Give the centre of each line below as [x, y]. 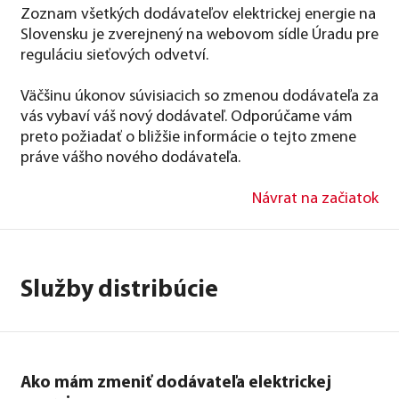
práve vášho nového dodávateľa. [130, 158]
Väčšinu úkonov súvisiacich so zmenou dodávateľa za [199, 96]
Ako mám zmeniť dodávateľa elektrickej [176, 383]
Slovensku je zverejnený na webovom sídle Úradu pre [199, 35]
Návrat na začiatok [315, 199]
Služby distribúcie [119, 290]
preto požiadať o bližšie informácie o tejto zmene [188, 137]
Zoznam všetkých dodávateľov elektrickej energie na [198, 14]
